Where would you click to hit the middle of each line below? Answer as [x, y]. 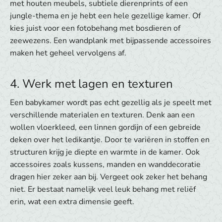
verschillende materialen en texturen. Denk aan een [102, 115]
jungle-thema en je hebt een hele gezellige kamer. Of [105, 16]
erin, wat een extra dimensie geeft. [72, 202]
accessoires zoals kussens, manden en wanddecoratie [105, 165]
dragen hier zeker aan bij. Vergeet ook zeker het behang [109, 177]
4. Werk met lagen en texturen [91, 84]
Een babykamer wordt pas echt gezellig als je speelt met [111, 103]
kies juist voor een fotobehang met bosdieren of [95, 28]
